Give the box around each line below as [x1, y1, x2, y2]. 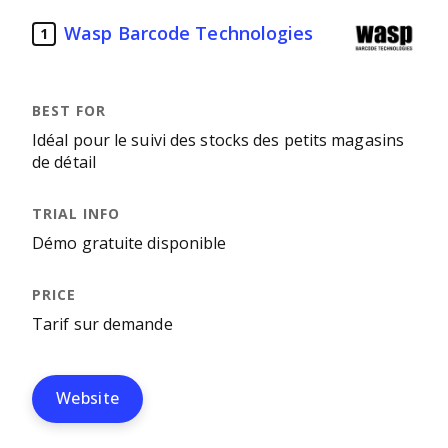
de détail [32, 154, 96, 171]
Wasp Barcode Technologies [64, 23, 314, 44]
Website [56, 390, 120, 407]
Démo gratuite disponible [32, 235, 227, 252]
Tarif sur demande [32, 316, 173, 333]
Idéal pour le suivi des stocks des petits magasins [32, 132, 404, 149]
